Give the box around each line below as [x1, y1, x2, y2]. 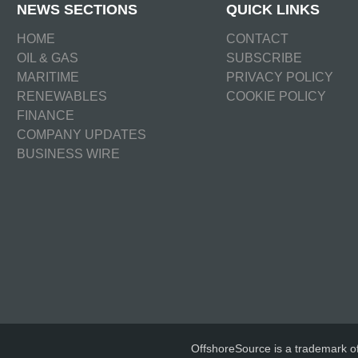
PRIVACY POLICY [226, 70, 334, 84]
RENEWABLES [16, 89, 107, 103]
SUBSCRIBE [226, 50, 303, 65]
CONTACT [226, 31, 289, 46]
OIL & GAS [16, 50, 78, 65]
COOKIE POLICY [226, 89, 327, 103]
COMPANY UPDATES [16, 127, 146, 141]
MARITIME [16, 70, 79, 84]
